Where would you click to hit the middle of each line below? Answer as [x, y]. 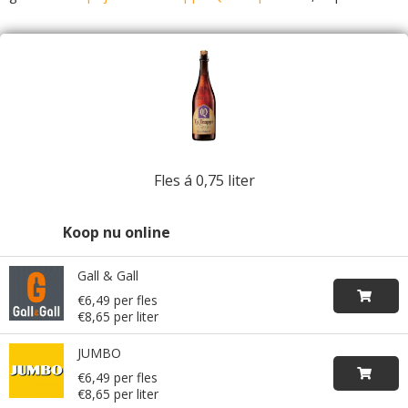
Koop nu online [117, 232]
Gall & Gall [108, 275]
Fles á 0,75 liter [204, 180]
